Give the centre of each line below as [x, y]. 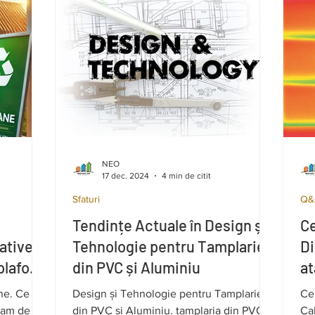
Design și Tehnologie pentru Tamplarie [168, 294]
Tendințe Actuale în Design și [169, 225]
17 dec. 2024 [126, 175]
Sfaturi [86, 199]
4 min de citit [186, 175]
